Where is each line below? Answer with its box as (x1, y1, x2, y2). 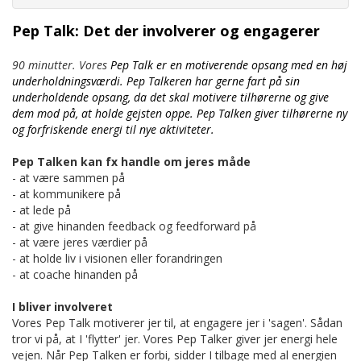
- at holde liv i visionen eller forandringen (12, 250, 226, 266)
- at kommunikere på (12, 185, 121, 201)
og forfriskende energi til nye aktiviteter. (12, 121, 214, 137)
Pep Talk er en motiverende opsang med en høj (110, 56, 347, 73)
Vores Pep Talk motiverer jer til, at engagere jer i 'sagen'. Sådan (12, 314, 342, 330)
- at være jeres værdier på (12, 234, 147, 250)
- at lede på (12, 201, 71, 218)
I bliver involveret (12, 298, 113, 314)
